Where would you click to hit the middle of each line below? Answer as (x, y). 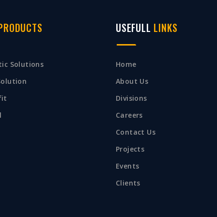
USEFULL (135, 27)
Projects (130, 149)
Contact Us (136, 132)
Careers (129, 115)
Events (128, 166)
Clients (128, 183)
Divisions (132, 98)
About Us (132, 81)
